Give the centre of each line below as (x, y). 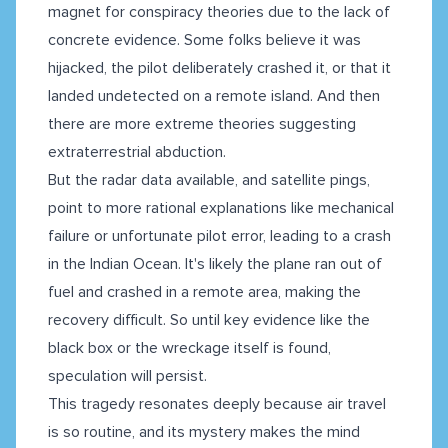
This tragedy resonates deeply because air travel (217, 404)
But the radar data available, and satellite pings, (209, 180)
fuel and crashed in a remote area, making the (204, 292)
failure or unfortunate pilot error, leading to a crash (219, 236)
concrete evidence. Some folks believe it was (204, 40)
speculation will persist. (127, 376)
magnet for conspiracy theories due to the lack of (219, 12)
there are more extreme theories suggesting (202, 124)
